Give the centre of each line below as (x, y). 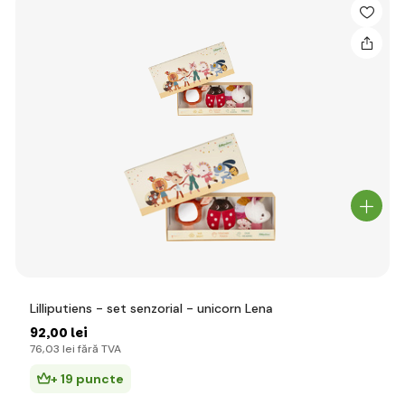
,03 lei (59, 349)
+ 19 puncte (87, 379)
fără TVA (98, 349)
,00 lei (67, 333)
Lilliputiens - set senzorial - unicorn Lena (151, 308)
